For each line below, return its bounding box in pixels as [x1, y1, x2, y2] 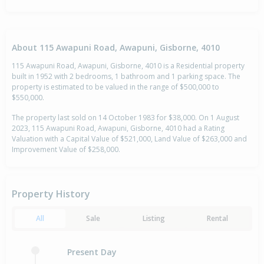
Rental [207, 213, 229, 224]
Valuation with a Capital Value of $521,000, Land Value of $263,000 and [12, 134, 247, 144]
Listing [142, 213, 165, 224]
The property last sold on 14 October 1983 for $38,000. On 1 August [12, 113, 239, 123]
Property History [12, 187, 90, 201]
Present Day [67, 246, 117, 258]
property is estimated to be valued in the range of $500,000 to [12, 82, 219, 93]
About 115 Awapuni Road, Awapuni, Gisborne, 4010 [12, 41, 220, 53]
